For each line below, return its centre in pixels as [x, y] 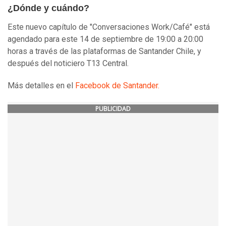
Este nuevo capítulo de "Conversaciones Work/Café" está [109, 27]
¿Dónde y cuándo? [48, 8]
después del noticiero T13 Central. [68, 64]
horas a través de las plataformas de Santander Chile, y [104, 51]
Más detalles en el [41, 86]
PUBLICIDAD [113, 109]
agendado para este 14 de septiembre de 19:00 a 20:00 [105, 39]
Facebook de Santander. [117, 86]
